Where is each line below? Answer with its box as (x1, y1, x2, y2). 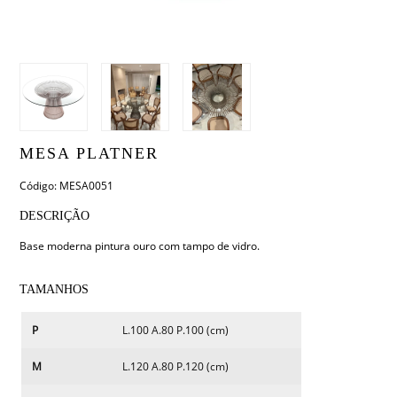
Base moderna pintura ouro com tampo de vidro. (19, 238, 261, 254)
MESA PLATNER (19, 144, 160, 163)
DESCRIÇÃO (19, 209, 90, 223)
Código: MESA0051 (19, 178, 114, 194)
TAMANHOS (19, 283, 90, 297)
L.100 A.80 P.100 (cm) (122, 323, 230, 339)
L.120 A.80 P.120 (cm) (122, 359, 230, 375)
